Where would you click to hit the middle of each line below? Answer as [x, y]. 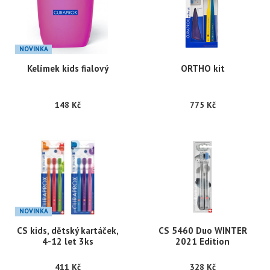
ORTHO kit [202, 69]
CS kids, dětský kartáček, [67, 231]
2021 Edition [202, 242]
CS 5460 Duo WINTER [202, 231]
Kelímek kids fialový [67, 69]
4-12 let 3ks [67, 242]
